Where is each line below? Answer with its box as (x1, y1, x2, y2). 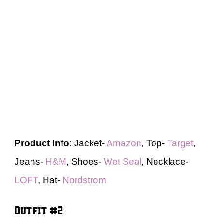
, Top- (141, 138, 167, 148)
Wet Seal (104, 156, 141, 167)
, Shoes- (66, 156, 104, 167)
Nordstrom (62, 174, 106, 185)
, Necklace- (141, 156, 188, 167)
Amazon (107, 138, 141, 148)
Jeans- (15, 156, 46, 167)
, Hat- (38, 174, 62, 185)
